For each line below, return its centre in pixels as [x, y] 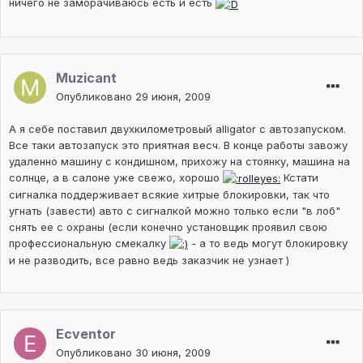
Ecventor [86, 334]
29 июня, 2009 [173, 96]
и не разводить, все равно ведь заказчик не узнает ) [149, 261]
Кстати [299, 177]
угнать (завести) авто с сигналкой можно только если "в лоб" [175, 210]
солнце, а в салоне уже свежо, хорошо [116, 177]
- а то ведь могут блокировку [268, 243]
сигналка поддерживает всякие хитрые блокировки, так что [169, 194]
